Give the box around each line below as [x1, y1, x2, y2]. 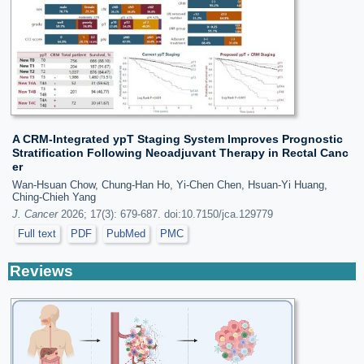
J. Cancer [12, 208, 58, 220]
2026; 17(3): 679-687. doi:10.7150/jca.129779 [58, 208, 273, 220]
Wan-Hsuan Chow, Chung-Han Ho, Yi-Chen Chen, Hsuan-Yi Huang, [12, 179, 327, 191]
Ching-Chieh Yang [12, 191, 96, 203]
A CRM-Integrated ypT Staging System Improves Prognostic [12, 132, 343, 145]
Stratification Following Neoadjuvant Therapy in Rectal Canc [12, 146, 349, 159]
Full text [18, 227, 56, 240]
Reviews [10, 262, 73, 279]
